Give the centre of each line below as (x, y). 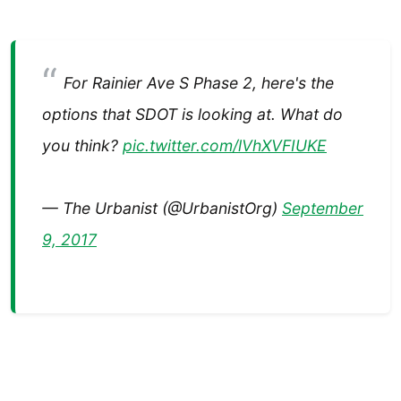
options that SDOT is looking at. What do (192, 115)
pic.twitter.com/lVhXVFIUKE (225, 146)
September (323, 209)
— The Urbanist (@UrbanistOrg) (162, 209)
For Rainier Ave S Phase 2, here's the (198, 83)
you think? (82, 146)
